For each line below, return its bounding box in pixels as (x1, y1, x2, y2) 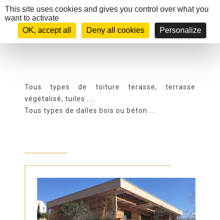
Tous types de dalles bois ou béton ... (25, 107, 155, 114)
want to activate (5, 14, 59, 22)
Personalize (159, 26, 201, 34)
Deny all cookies (86, 26, 144, 34)
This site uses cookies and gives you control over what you (5, 5, 209, 13)
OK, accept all (22, 26, 71, 34)
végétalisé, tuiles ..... (25, 95, 97, 103)
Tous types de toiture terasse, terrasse (25, 83, 195, 91)
